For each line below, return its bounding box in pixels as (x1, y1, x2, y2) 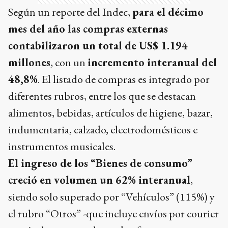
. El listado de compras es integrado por (38, 71, 210, 87)
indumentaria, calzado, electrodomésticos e (8, 122, 197, 137)
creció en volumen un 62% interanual (8, 172, 190, 187)
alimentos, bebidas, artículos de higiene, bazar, (8, 105, 213, 120)
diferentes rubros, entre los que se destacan (8, 88, 196, 103)
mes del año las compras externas (8, 21, 168, 36)
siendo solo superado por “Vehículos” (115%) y (8, 189, 215, 204)
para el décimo (132, 4, 204, 19)
